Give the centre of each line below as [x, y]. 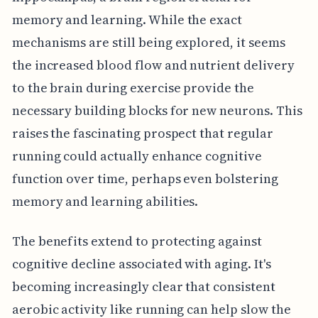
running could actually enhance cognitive [137, 155]
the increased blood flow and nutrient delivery [153, 65]
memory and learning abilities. [105, 201]
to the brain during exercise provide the [133, 87]
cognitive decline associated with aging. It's [141, 263]
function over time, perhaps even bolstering [145, 178]
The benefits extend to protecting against [137, 241]
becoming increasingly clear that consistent [143, 286]
